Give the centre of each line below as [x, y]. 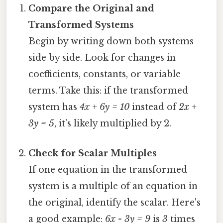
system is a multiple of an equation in [113, 186]
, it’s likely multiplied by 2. [113, 124]
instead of [154, 107]
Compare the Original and [92, 9]
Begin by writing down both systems [111, 42]
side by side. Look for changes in [102, 58]
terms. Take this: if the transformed [109, 91]
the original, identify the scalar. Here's [115, 202]
